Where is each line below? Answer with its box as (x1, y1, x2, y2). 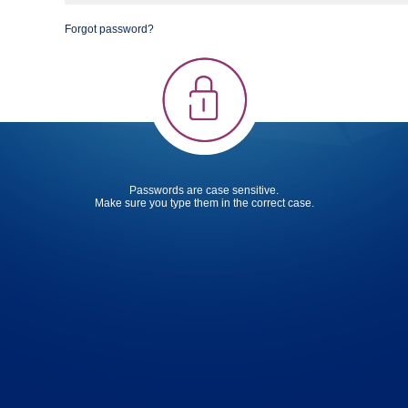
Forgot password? (65, 23, 154, 36)
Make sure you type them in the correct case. (94, 196, 314, 209)
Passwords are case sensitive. (129, 183, 279, 197)
